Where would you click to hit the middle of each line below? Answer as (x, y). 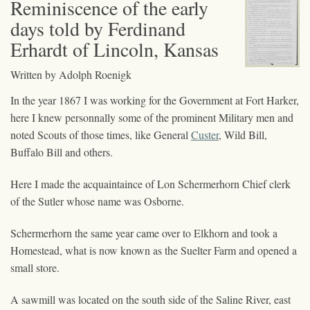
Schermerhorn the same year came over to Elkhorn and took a (144, 232)
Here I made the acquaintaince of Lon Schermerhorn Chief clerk (151, 183)
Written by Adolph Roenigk (71, 74)
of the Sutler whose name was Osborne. (97, 201)
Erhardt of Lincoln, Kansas (115, 49)
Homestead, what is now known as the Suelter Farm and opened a (154, 250)
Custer (205, 134)
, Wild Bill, (243, 134)
